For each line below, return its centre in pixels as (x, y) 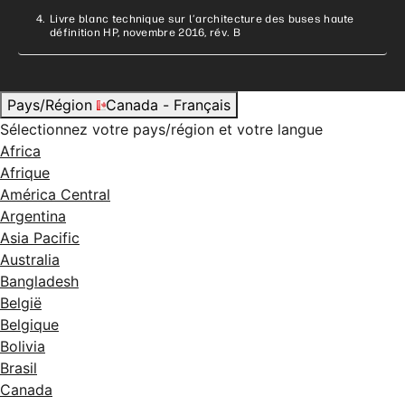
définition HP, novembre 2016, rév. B (145, 32)
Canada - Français (168, 104)
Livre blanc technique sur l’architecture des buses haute (202, 19)
